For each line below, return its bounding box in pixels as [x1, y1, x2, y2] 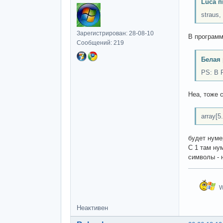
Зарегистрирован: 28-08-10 [77, 29, 154, 37]
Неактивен [77, 204, 108, 212]
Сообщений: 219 [77, 39, 124, 46]
